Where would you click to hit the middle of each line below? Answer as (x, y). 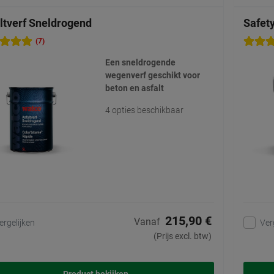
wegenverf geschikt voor (152, 76)
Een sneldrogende (140, 63)
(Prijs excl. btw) (183, 236)
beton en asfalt (134, 88)
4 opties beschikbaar (144, 110)
